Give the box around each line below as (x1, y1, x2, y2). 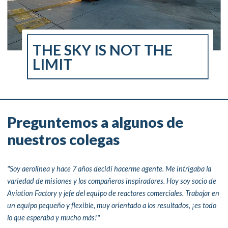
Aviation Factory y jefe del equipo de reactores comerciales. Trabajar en (7, 188, 220, 197)
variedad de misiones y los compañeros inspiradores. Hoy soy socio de (7, 176, 217, 185)
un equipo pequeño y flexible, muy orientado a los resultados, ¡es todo (7, 201, 217, 210)
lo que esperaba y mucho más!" (7, 213, 100, 222)
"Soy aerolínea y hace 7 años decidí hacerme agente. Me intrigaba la (7, 164, 212, 173)
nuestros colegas (7, 131, 120, 149)
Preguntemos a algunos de (7, 113, 184, 131)
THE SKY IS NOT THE (33, 41, 173, 59)
